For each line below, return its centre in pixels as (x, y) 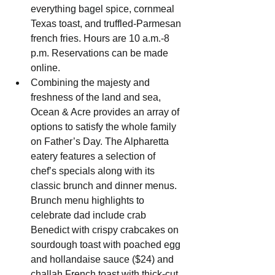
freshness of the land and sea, (97, 98)
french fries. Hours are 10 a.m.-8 (101, 39)
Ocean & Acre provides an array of (106, 112)
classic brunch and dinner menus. (105, 186)
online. (45, 68)
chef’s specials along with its (94, 171)
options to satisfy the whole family (105, 127)
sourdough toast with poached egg (107, 245)
